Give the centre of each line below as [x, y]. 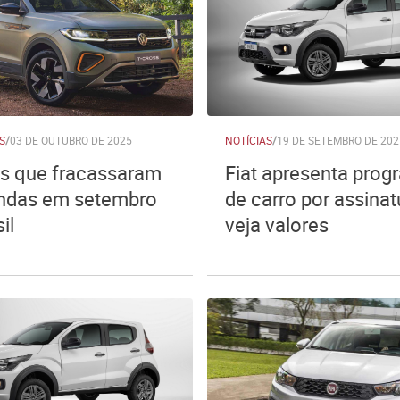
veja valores [277, 225]
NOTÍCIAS [249, 140]
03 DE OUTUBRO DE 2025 [71, 140]
